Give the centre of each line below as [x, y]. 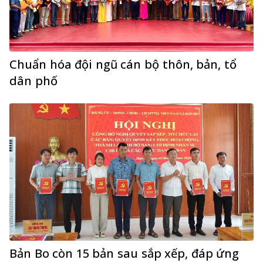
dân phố [33, 81]
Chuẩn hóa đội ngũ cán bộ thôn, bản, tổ [123, 65]
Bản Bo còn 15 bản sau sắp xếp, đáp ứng [124, 254]
